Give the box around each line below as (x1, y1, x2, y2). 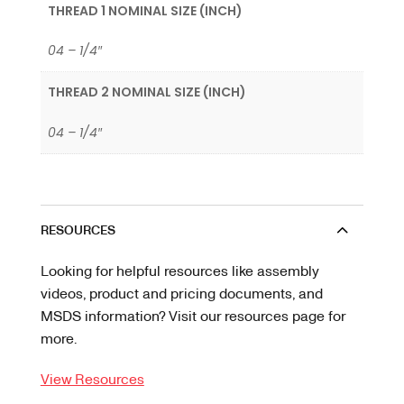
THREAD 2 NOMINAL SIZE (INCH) (48, 83, 246, 102)
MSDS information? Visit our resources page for (40, 305, 345, 325)
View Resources (40, 368, 144, 388)
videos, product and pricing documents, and (40, 282, 323, 302)
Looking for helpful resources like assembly (40, 260, 318, 280)
